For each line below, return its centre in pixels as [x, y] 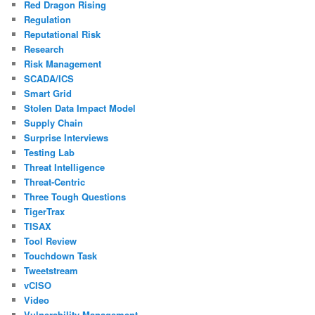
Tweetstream [51, 270]
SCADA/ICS [49, 78]
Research [44, 49]
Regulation [48, 19]
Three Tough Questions [75, 196]
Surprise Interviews [66, 137]
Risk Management [63, 63]
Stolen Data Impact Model [80, 108]
